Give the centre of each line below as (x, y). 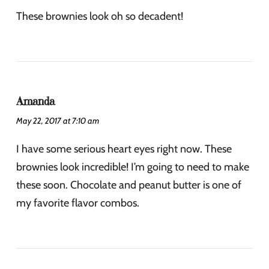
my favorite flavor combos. (78, 203)
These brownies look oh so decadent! (100, 16)
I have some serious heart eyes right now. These (124, 149)
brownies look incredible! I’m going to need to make (133, 167)
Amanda (35, 101)
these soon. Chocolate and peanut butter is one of (129, 185)
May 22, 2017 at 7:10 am (58, 120)
